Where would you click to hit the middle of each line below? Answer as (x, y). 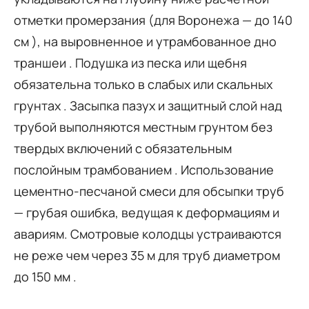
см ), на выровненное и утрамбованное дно (145, 41)
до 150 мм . (45, 276)
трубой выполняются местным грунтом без (143, 127)
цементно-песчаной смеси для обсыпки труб (149, 191)
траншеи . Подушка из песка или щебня (130, 62)
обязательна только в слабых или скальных (143, 84)
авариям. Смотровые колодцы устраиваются (148, 233)
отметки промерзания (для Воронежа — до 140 (153, 20)
